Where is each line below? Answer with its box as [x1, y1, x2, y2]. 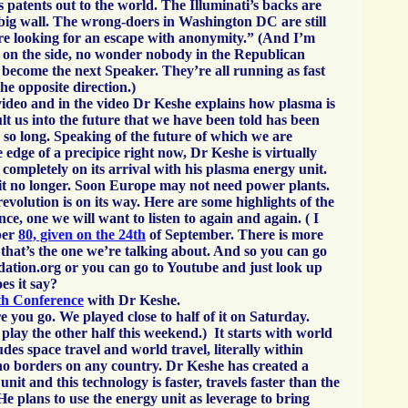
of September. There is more [146, 227, 323, 242]
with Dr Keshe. [84, 292, 180, 308]
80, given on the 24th [18, 227, 146, 242]
